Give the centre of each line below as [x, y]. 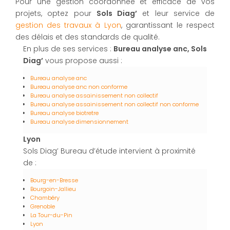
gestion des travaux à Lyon [68, 25]
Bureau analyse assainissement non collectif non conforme [114, 104]
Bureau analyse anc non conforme [79, 87]
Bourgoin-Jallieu [53, 189]
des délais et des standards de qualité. [88, 37]
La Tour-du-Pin [51, 215]
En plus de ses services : [68, 49]
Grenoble [43, 207]
